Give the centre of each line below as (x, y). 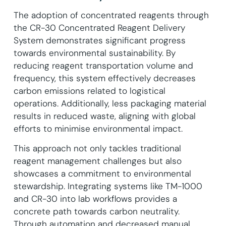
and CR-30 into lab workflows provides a (95, 199)
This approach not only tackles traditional (97, 148)
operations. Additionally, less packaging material (110, 104)
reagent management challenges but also (97, 161)
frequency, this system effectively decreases (104, 78)
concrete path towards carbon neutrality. (96, 211)
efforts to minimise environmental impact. (98, 129)
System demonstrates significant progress (99, 41)
